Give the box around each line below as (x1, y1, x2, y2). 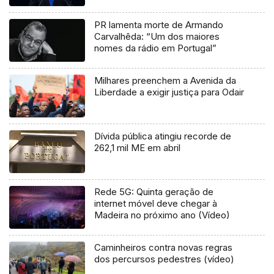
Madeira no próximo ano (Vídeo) (94, 209, 231, 221)
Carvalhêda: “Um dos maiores (94, 30, 220, 42)
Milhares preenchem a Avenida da (94, 74, 237, 86)
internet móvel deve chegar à (94, 197, 218, 209)
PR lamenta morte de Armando (94, 18, 224, 31)
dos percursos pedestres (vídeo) (94, 253, 235, 265)
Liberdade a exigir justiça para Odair (94, 86, 245, 98)
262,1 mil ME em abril (94, 141, 181, 154)
